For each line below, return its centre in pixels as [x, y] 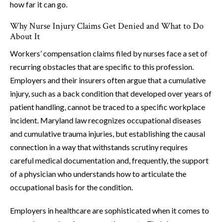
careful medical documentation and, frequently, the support [109, 161]
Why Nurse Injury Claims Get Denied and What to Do [107, 26]
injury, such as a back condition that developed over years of [111, 94]
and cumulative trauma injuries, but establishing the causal [108, 134]
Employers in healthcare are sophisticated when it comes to [110, 211]
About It [25, 37]
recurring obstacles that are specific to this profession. [102, 67]
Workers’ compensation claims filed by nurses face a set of [109, 54]
